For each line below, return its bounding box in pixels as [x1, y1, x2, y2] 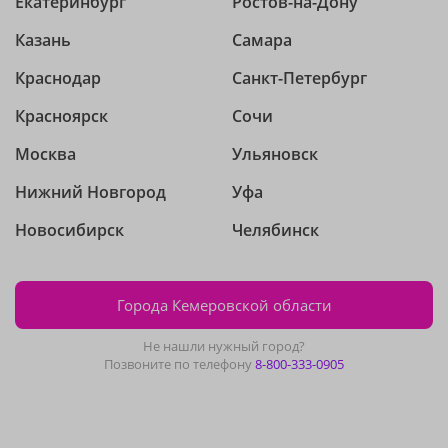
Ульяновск [232, 143, 318, 165]
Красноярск [15, 105, 108, 127]
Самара [232, 29, 292, 51]
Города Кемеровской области [116, 295, 332, 315]
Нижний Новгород [15, 181, 166, 203]
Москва [15, 143, 76, 165]
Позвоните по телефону [104, 355, 255, 373]
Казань [15, 29, 71, 51]
